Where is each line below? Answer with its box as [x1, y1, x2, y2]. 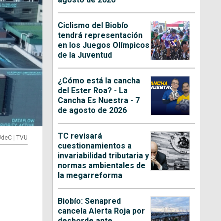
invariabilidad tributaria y [58, 150, 149, 160]
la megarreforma [58, 170, 123, 180]
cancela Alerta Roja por [58, 206, 146, 216]
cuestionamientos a [58, 141, 132, 150]
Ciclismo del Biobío [58, 20, 129, 30]
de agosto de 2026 [58, 105, 127, 115]
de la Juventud [58, 50, 112, 60]
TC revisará [58, 131, 103, 141]
